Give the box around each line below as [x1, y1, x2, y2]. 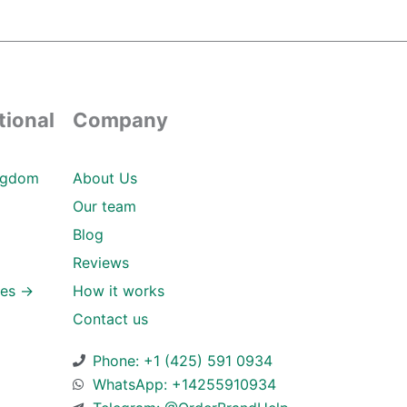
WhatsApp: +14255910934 [93, 374, 277, 393]
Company [72, 107, 168, 132]
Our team [72, 196, 136, 215]
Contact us [72, 309, 148, 328]
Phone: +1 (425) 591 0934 [93, 351, 273, 370]
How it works [72, 281, 164, 300]
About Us [72, 168, 137, 187]
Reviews [72, 253, 129, 272]
